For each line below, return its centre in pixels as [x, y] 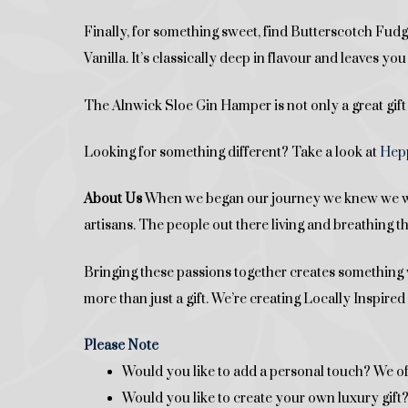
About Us [113, 199]
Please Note [121, 346]
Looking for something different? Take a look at [232, 152]
